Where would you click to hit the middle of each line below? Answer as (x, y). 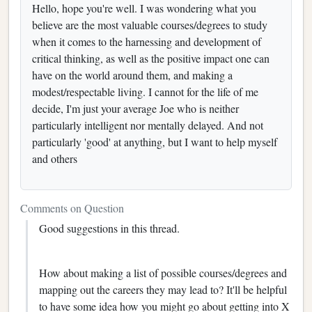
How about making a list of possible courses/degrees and (163, 272)
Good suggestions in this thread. (109, 228)
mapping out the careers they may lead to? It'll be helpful (163, 289)
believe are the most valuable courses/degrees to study (150, 24)
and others (55, 158)
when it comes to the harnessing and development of (147, 41)
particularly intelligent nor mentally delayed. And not (148, 125)
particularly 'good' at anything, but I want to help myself (155, 141)
